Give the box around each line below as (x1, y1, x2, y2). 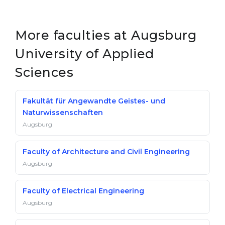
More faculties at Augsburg (15, 28, 196, 43)
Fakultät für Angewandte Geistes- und (23, 96, 165, 105)
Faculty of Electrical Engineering (23, 186, 144, 195)
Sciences (15, 65, 73, 80)
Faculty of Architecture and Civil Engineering (23, 147, 190, 156)
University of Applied (15, 46, 155, 61)
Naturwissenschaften (23, 108, 103, 117)
